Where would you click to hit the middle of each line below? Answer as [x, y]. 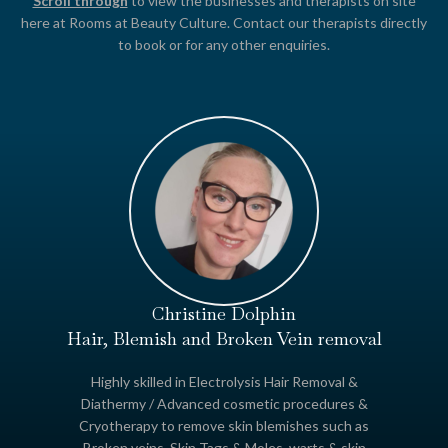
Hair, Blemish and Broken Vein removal [224, 339]
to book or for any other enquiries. [224, 45]
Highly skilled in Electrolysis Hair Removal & [224, 382]
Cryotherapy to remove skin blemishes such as [224, 426]
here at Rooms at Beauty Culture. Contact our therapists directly [224, 23]
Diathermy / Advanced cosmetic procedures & [224, 404]
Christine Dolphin [224, 314]
